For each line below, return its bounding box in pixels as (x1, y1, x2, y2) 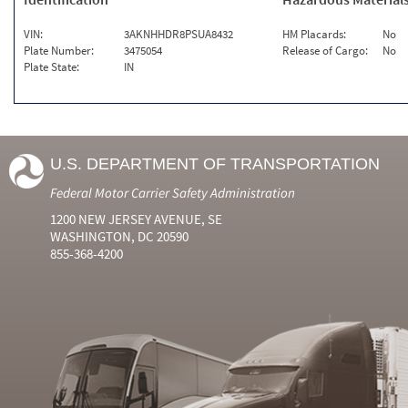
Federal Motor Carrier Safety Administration (50, 184, 295, 201)
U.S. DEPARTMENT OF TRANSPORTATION (50, 155, 380, 173)
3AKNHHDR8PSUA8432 (124, 26, 233, 42)
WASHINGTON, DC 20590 (50, 228, 189, 245)
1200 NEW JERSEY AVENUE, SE (50, 210, 222, 228)
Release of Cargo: (282, 43, 369, 58)
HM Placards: (282, 26, 347, 42)
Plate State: (24, 59, 79, 75)
